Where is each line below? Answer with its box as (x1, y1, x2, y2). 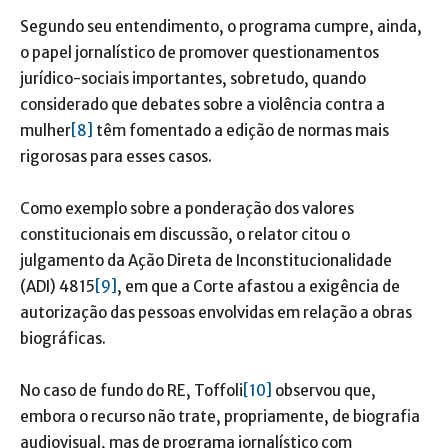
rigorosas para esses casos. (20, 147, 212, 167)
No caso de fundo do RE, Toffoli (20, 381, 243, 401)
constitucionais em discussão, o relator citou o (20, 225, 350, 245)
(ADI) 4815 (20, 277, 95, 297)
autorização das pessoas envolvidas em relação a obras (20, 303, 412, 323)
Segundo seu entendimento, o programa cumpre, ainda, (20, 17, 422, 37)
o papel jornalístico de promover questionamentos (20, 43, 379, 63)
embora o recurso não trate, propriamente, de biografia (20, 407, 420, 427)
